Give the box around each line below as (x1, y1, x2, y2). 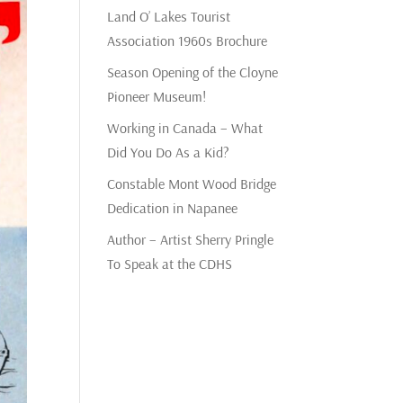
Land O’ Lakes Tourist (107, 6, 231, 25)
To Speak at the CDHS (107, 254, 233, 273)
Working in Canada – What (107, 118, 264, 137)
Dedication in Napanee (107, 198, 238, 217)
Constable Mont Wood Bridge (107, 174, 277, 193)
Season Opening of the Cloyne (107, 62, 279, 81)
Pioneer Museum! (107, 86, 207, 105)
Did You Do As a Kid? (107, 142, 230, 161)
